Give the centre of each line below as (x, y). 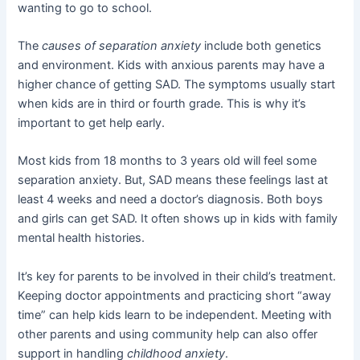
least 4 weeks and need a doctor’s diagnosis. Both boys (171, 200)
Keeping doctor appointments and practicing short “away (175, 295)
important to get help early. (92, 123)
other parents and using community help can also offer (168, 334)
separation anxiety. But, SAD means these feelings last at (173, 180)
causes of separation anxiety (122, 46)
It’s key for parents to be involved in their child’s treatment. (177, 276)
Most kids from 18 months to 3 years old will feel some (168, 161)
